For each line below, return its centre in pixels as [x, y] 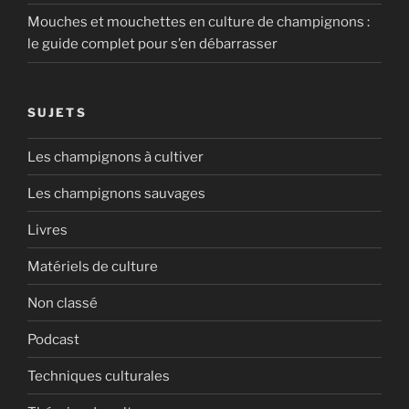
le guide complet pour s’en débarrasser [152, 44]
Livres [47, 230]
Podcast [53, 339]
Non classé [63, 303]
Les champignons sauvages [116, 193]
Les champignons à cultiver [115, 157]
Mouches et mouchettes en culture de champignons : [199, 22]
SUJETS [58, 112]
